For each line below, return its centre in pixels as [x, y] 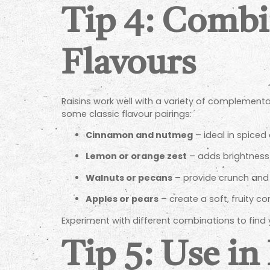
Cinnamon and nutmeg [139, 135]
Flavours [129, 64]
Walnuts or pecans [129, 177]
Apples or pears [122, 199]
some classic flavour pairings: [127, 114]
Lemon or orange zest [136, 156]
